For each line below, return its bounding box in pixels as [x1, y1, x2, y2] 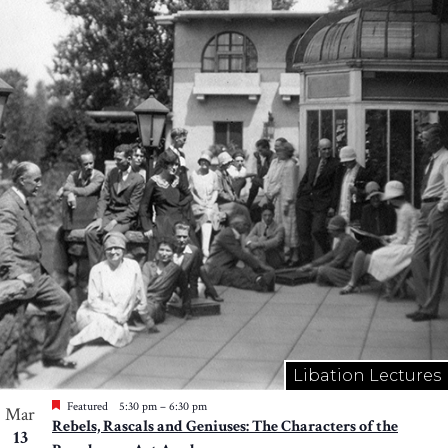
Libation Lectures [293, 366, 441, 386]
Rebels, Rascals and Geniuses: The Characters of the [52, 416, 398, 438]
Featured [67, 399, 108, 415]
